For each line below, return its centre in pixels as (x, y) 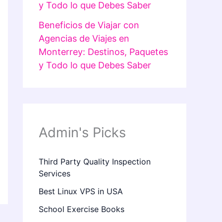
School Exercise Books (82, 209)
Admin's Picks (82, 133)
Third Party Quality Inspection (95, 162)
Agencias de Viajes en (84, 39)
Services (55, 174)
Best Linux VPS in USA (81, 192)
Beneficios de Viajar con (89, 25)
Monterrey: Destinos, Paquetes (103, 52)
